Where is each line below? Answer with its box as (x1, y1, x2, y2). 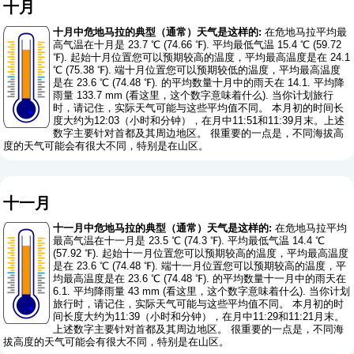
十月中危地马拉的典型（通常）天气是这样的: (53, 26, 262, 39)
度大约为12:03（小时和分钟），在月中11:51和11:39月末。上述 (53, 115, 345, 127)
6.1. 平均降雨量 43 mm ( (53, 285, 167, 298)
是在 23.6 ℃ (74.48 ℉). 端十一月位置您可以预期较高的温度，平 (53, 260, 347, 273)
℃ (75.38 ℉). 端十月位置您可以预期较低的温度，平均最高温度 (53, 64, 341, 77)
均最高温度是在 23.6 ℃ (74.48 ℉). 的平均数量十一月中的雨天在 (53, 273, 347, 285)
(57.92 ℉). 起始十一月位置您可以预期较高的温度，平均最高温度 (53, 247, 349, 260)
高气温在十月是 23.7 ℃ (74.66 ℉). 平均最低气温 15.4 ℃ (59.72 (53, 39, 342, 51)
